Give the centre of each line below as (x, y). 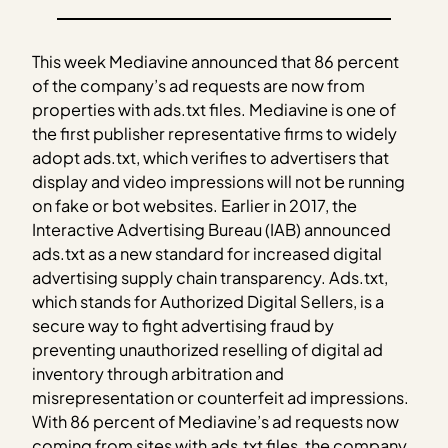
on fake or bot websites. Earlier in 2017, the (195, 205)
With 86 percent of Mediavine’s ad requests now (216, 421)
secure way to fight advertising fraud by (183, 325)
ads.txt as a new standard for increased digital (207, 253)
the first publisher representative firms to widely (215, 133)
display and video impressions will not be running (219, 181)
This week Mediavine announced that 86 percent (216, 61)
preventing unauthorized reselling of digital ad (208, 349)
